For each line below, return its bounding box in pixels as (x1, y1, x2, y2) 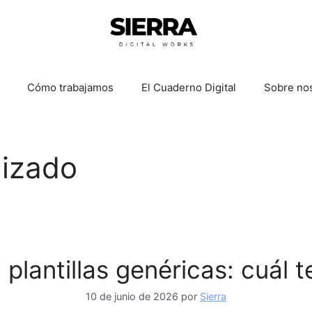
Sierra (200, 290, 226, 302)
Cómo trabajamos (27, 80, 114, 94)
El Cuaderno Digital (141, 80, 236, 94)
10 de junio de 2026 (86, 290, 178, 302)
